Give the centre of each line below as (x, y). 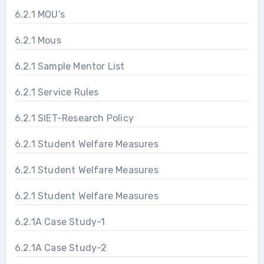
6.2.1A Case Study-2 (61, 247)
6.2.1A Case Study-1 (60, 222)
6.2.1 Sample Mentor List (70, 66)
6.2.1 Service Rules (57, 92)
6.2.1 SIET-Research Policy (74, 118)
